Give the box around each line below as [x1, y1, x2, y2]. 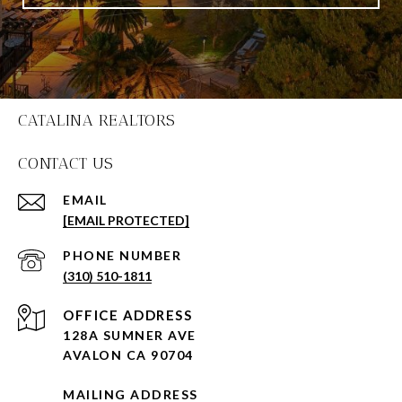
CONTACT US [18, 153, 114, 174]
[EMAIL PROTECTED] [63, 213, 189, 229]
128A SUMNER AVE [63, 328, 197, 344]
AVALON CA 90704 [63, 347, 194, 363]
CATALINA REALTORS [18, 110, 176, 131]
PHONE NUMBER [63, 248, 181, 264]
